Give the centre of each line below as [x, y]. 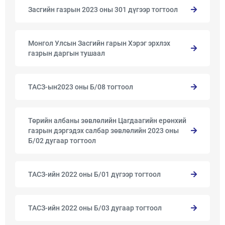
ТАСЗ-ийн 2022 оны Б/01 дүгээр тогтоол [94, 174]
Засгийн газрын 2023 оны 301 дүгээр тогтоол [103, 10]
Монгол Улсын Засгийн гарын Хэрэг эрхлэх [99, 43]
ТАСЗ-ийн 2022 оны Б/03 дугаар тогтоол [95, 208]
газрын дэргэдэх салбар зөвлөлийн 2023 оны [103, 131]
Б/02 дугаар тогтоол [62, 141]
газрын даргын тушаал [67, 53]
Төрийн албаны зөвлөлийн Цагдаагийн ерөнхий [107, 121]
